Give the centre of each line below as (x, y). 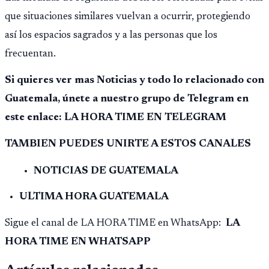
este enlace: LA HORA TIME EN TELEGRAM (116, 118)
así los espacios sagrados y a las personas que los (111, 36)
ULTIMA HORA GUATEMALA (94, 197)
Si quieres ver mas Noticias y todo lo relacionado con (134, 81)
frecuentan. (30, 54)
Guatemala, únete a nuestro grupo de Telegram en (127, 99)
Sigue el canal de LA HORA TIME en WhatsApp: (114, 223)
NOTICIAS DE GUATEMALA (106, 171)
